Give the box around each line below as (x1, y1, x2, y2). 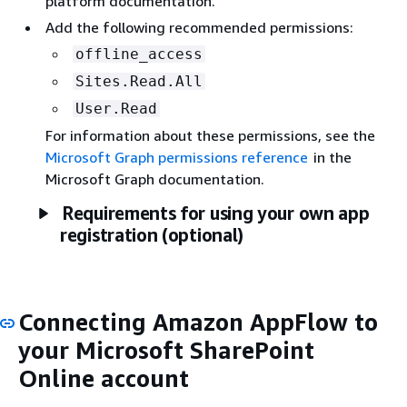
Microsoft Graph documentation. (45, 169, 264, 188)
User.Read (75, 99, 157, 117)
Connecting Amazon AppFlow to (18, 307, 378, 336)
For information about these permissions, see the (45, 125, 375, 144)
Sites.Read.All (75, 72, 203, 90)
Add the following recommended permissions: (45, 17, 353, 36)
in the (309, 147, 352, 166)
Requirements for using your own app (62, 202, 370, 223)
